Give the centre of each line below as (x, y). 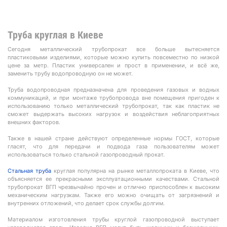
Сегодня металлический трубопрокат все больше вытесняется (113, 49)
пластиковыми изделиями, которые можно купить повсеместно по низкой (113, 57)
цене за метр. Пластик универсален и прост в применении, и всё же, (113, 65)
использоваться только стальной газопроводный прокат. (86, 155)
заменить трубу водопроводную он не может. (70, 73)
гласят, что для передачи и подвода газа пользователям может (113, 146)
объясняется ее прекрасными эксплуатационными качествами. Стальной (113, 179)
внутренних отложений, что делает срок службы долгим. (86, 203)
